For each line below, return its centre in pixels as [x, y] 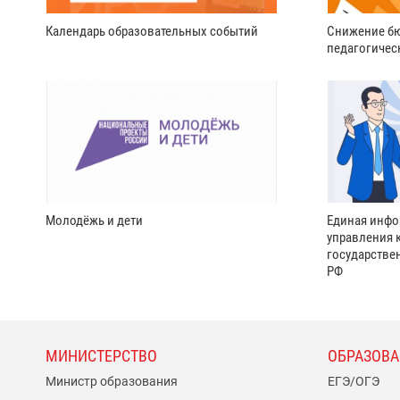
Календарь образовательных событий [152, 32]
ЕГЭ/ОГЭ [353, 381]
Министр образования [112, 381]
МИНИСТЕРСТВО [101, 356]
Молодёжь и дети [94, 220]
